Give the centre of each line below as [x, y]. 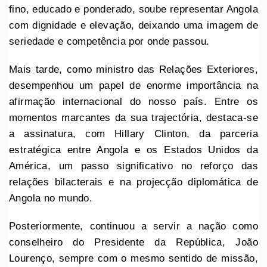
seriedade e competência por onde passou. [109, 42]
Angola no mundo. [51, 198]
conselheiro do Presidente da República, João [133, 243]
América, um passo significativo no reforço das [133, 166]
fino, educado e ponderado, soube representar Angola [133, 10]
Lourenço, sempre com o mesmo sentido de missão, [133, 259]
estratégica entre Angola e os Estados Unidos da [133, 150]
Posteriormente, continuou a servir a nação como [133, 226]
